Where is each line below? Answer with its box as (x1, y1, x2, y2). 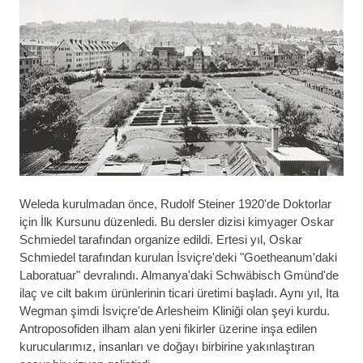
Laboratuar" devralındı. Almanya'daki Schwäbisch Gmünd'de (19, 267, 339, 282)
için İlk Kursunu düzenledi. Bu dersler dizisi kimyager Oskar (19, 214, 334, 228)
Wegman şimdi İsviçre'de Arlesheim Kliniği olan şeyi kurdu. (19, 303, 330, 318)
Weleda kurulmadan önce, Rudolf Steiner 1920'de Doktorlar (19, 196, 331, 211)
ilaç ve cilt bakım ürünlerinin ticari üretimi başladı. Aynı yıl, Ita (19, 285, 339, 300)
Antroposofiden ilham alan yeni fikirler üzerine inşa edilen (19, 321, 317, 335)
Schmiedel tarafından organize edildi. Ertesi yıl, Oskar (19, 232, 302, 246)
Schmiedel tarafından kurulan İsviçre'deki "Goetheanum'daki (19, 250, 337, 264)
